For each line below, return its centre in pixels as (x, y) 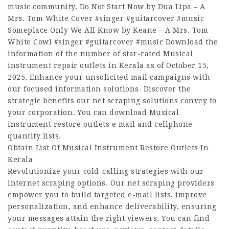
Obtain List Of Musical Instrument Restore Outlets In (108, 148)
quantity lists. (35, 136)
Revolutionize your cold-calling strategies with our (106, 171)
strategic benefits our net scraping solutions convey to (112, 101)
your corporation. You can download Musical (93, 112)
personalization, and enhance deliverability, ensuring (112, 207)
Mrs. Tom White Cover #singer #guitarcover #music (106, 18)
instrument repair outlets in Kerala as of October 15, (108, 65)
